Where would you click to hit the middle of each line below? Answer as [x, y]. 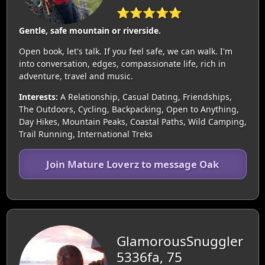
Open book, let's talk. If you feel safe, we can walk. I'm [125, 51]
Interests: [38, 97]
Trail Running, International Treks [85, 134]
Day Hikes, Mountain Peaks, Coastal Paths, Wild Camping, [132, 122]
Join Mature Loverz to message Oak [132, 164]
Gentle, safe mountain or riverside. [90, 30]
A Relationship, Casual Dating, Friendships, [145, 97]
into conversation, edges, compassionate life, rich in [122, 64]
